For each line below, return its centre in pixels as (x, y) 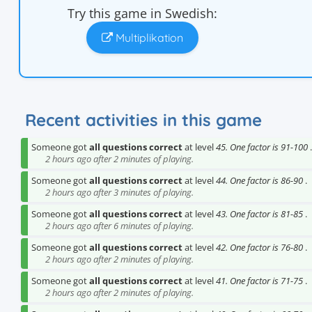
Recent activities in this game (143, 120)
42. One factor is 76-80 (259, 247)
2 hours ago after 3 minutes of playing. (119, 192)
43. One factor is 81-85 (259, 214)
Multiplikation (148, 38)
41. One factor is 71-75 (259, 281)
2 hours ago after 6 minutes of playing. (119, 226)
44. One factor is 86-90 (259, 180)
